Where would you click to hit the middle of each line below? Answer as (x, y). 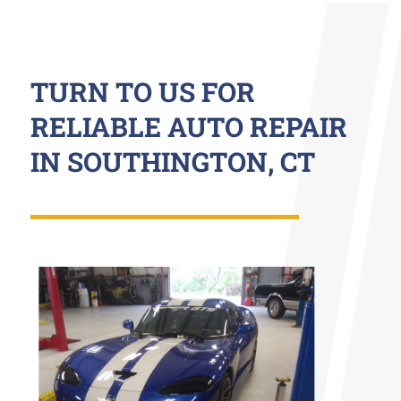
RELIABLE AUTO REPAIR (188, 127)
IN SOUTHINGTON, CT (172, 162)
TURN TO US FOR (142, 92)
